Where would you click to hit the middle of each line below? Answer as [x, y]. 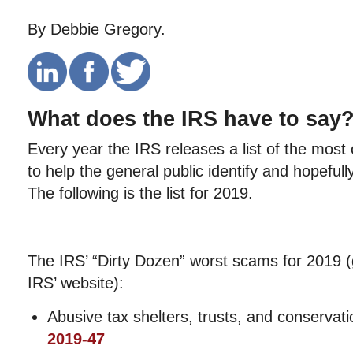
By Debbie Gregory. [97, 29]
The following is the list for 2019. [140, 193]
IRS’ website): [76, 283]
